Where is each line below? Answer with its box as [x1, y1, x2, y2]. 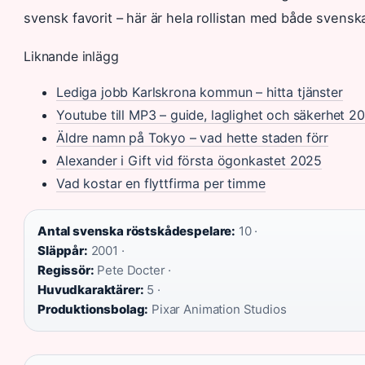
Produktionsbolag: [37, 301, 149, 317]
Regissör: [37, 262, 95, 278]
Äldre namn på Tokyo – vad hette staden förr [56, 129, 329, 146]
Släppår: [37, 242, 88, 258]
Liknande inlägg [24, 47, 119, 64]
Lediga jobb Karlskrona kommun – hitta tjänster [56, 83, 343, 100]
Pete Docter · [94, 262, 172, 278]
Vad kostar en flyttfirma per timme [56, 174, 266, 191]
